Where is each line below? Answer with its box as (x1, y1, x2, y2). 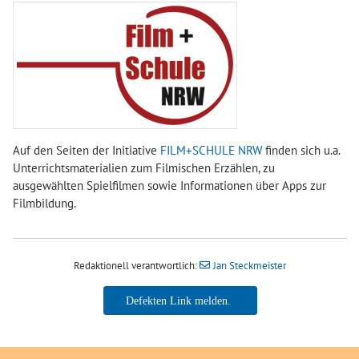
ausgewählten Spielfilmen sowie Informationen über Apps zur (13, 177, 326, 193)
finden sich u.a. (262, 142, 340, 158)
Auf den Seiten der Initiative (13, 142, 160, 158)
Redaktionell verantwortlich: (73, 258, 200, 272)
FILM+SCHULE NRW (160, 142, 262, 158)
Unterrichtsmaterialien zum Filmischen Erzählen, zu (13, 159, 275, 175)
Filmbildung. (13, 195, 76, 211)
